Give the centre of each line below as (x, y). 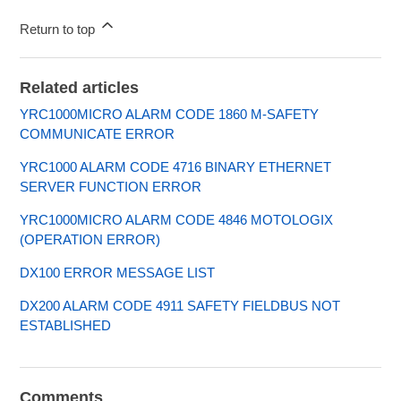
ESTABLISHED (66, 326)
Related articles (80, 88)
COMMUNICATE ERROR (98, 134)
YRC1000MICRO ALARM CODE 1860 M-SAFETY (170, 115)
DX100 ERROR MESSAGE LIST (118, 273)
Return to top (60, 30)
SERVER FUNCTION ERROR (111, 187)
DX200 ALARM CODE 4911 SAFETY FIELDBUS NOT (180, 306)
